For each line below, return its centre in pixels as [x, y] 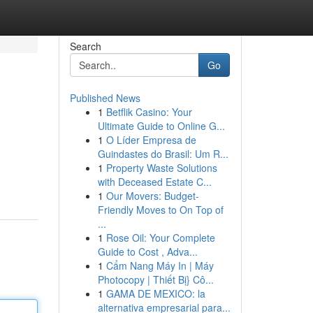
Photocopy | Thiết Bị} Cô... [155, 279]
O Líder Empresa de [151, 140]
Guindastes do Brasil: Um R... [163, 154]
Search [85, 46]
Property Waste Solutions [161, 168]
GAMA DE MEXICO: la [155, 293]
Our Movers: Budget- [152, 196]
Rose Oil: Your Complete [160, 238]
